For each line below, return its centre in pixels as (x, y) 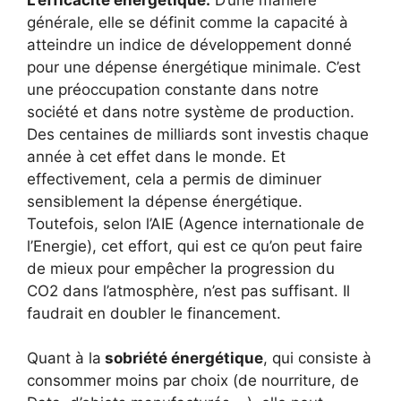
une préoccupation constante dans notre (173, 89)
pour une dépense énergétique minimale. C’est (194, 67)
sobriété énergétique (182, 358)
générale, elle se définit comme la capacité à (188, 22)
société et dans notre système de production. (191, 111)
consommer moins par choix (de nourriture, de (193, 381)
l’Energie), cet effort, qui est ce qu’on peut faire (195, 246)
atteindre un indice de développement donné (189, 44)
